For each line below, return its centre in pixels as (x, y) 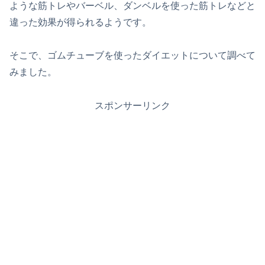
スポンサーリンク (132, 106)
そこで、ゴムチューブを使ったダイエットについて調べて (132, 56)
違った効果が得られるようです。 (80, 22)
